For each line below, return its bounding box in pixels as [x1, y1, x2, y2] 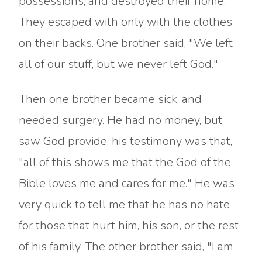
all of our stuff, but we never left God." [19, 56, 218, 72]
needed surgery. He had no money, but [19, 112, 222, 128]
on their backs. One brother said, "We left [19, 35, 233, 51]
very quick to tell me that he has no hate [19, 196, 230, 212]
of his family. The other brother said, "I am [19, 239, 233, 254]
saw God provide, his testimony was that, [19, 133, 232, 149]
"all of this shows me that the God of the [19, 154, 231, 170]
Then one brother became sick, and [19, 91, 202, 107]
